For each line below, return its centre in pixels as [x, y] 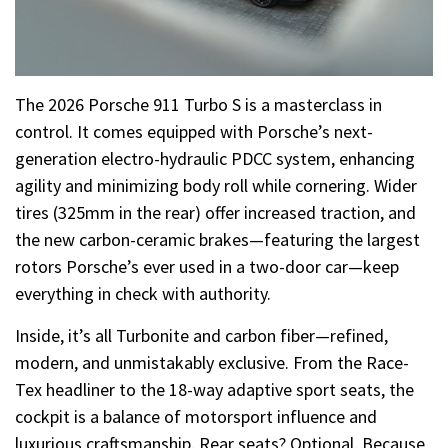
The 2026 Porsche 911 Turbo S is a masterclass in [198, 105]
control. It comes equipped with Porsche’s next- [194, 132]
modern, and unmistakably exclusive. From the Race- [212, 363]
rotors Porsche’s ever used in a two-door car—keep [207, 267]
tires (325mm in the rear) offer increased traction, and [215, 213]
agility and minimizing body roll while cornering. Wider [216, 186]
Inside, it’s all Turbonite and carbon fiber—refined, [201, 336]
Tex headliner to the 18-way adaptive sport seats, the [214, 390]
